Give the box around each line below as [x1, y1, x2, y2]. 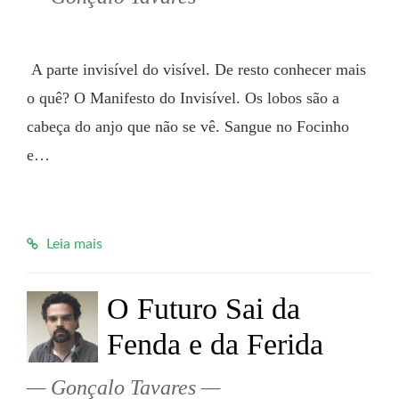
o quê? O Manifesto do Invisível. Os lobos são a [27, 89, 339, 107]
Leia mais [43, 237, 102, 251]
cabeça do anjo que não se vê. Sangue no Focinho [27, 118, 349, 135]
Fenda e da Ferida [107, 328, 323, 361]
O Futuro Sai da [107, 292, 300, 325]
